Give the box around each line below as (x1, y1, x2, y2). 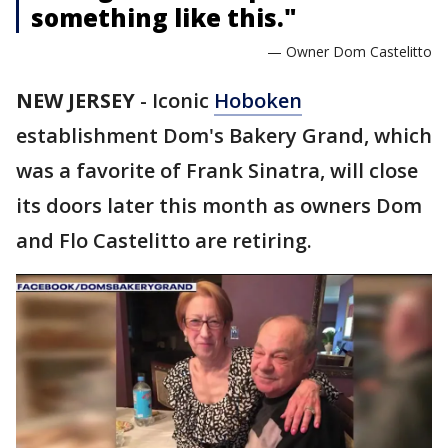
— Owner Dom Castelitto (267, 42, 432, 61)
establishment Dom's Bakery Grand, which (16, 122, 432, 149)
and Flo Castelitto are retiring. (16, 227, 317, 254)
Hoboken (214, 87, 302, 114)
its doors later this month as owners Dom (16, 192, 422, 219)
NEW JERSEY (16, 87, 135, 114)
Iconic (152, 87, 214, 114)
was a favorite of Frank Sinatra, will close (16, 157, 418, 184)
